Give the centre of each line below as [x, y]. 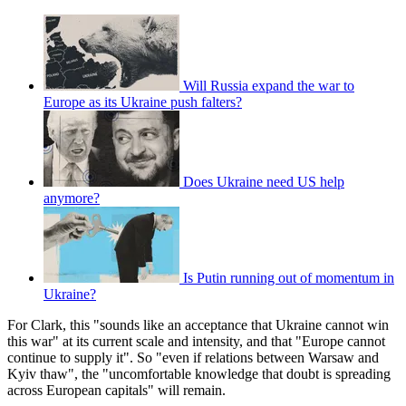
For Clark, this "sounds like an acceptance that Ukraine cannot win [198, 325]
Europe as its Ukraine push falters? [143, 102]
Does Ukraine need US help [264, 182]
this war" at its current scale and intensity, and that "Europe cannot [196, 342]
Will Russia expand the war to [269, 86]
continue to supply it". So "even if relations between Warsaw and [193, 358]
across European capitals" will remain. [116, 391]
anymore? [72, 198]
